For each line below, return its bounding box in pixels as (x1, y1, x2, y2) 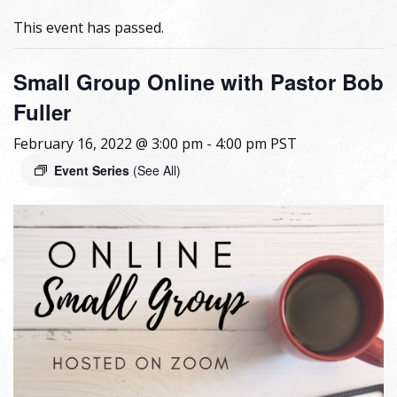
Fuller (13, 96, 71, 127)
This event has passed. (13, 17, 164, 37)
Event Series (54, 160, 133, 179)
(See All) (133, 160, 181, 179)
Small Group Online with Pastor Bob (13, 66, 384, 97)
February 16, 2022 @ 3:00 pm (13, 133, 203, 153)
